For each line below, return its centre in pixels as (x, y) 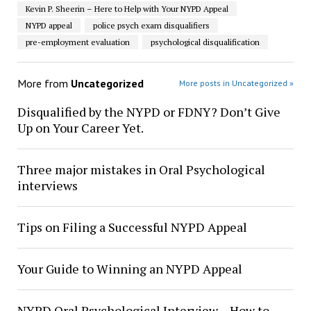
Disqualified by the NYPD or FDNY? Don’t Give (149, 112)
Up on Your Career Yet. (80, 128)
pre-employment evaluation (77, 42)
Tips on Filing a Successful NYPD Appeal (132, 227)
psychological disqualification (205, 42)
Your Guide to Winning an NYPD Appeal (129, 269)
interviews (47, 185)
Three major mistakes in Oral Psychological (141, 169)
